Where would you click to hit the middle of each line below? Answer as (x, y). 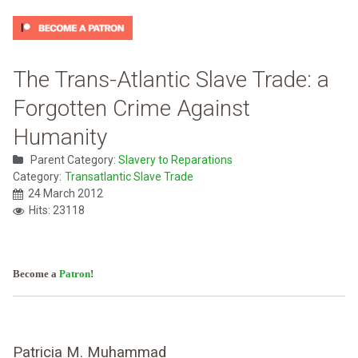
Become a (36, 274)
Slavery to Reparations (175, 160)
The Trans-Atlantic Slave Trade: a (171, 80)
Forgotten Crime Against (131, 109)
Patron (75, 274)
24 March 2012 (66, 194)
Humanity (60, 137)
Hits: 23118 (57, 211)
